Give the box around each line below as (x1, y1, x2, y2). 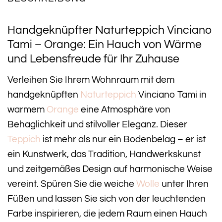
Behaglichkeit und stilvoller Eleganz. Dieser (7, 119, 187, 129)
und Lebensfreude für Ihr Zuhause (7, 53, 179, 65)
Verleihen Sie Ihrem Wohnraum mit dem (7, 74, 174, 85)
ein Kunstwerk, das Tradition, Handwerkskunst (7, 149, 201, 159)
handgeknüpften (7, 89, 80, 100)
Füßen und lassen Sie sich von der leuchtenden (7, 193, 206, 204)
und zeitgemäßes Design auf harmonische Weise (7, 164, 213, 174)
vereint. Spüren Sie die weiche (7, 178, 136, 189)
